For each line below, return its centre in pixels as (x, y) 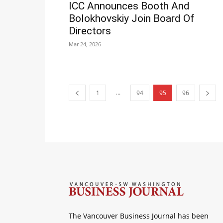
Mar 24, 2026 (85, 44)
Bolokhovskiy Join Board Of (131, 19)
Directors (90, 31)
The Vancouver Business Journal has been (139, 216)
